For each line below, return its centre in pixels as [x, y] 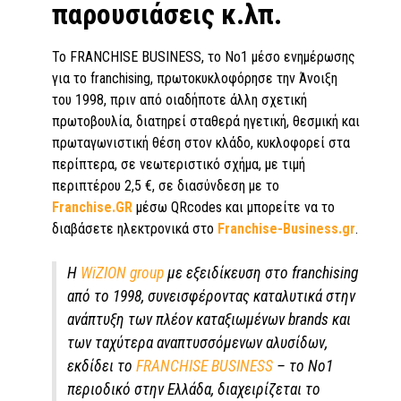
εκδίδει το [102, 367]
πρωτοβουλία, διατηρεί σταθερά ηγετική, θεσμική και [206, 122]
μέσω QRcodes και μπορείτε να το [234, 208]
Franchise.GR [92, 208]
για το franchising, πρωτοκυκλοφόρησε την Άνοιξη [195, 79]
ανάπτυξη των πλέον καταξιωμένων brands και [209, 320]
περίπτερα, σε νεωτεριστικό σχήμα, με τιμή [179, 165]
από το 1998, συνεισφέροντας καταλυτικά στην [211, 297]
